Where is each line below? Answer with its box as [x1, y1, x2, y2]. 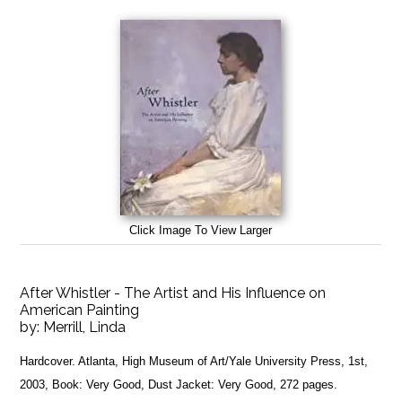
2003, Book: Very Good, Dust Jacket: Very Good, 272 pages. [20, 377, 338, 391]
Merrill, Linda [43, 318, 127, 336]
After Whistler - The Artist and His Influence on [20, 284, 327, 301]
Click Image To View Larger [129, 223, 273, 237]
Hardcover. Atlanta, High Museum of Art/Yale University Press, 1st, [20, 354, 369, 368]
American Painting [20, 301, 140, 319]
